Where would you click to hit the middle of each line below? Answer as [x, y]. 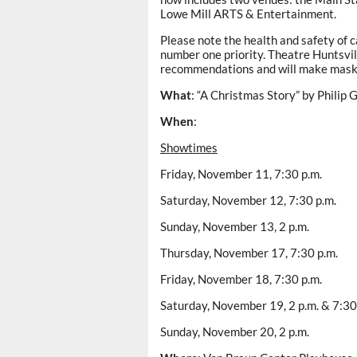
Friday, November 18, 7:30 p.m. [241, 279]
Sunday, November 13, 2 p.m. [235, 226]
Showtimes [189, 147]
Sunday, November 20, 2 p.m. [235, 331]
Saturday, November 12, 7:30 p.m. [248, 200]
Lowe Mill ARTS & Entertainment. [248, 13]
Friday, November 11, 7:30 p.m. [241, 173]
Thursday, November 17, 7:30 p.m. [249, 252]
